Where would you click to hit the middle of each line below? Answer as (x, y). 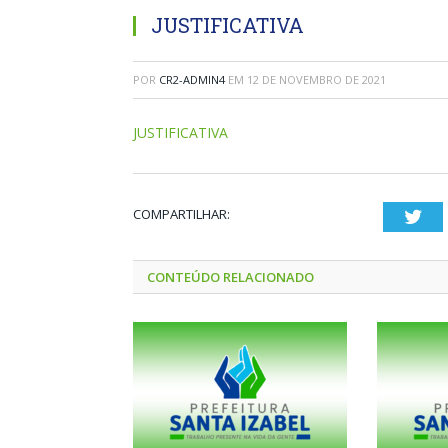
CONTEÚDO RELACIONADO (230, 277)
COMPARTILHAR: (181, 214)
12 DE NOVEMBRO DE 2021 (316, 79)
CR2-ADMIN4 (192, 79)
